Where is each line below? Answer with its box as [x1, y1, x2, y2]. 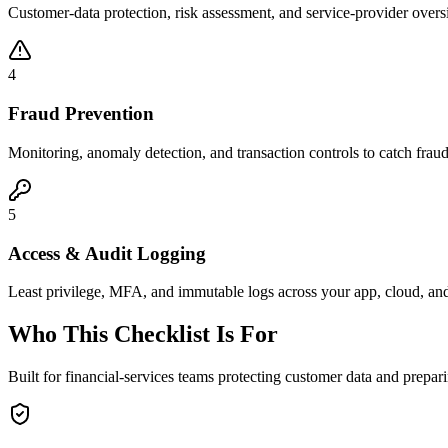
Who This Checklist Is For [8, 321, 278, 348]
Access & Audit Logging [8, 242, 206, 264]
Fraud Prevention [8, 103, 154, 125]
